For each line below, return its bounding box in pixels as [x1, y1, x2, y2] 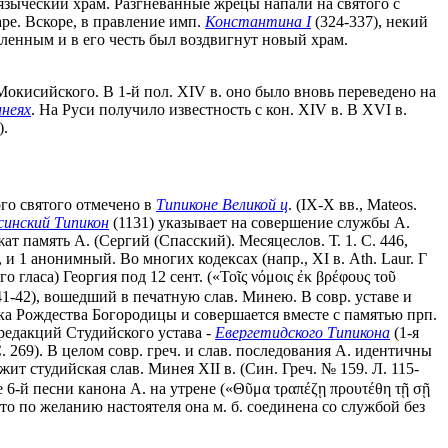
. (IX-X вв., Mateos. [288, 196, 417, 214]
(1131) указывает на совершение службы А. [109, 214, 410, 232]
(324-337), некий [311, 12, 428, 30]
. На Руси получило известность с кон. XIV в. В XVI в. [31, 100, 407, 118]
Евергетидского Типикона [215, 324, 390, 342]
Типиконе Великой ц [156, 196, 288, 214]
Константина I [205, 12, 311, 30]
